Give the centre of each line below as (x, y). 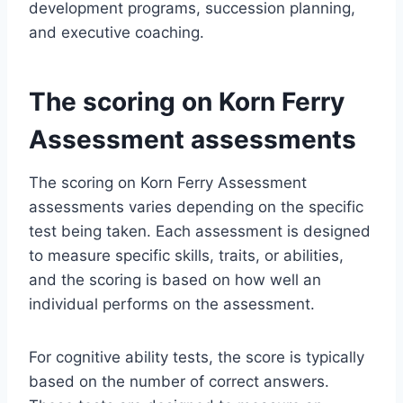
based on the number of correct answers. (179, 382)
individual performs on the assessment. (172, 304)
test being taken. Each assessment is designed (200, 232)
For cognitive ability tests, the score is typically (197, 358)
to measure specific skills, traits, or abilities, (186, 256)
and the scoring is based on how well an (175, 280)
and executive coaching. (116, 33)
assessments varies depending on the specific (196, 207)
